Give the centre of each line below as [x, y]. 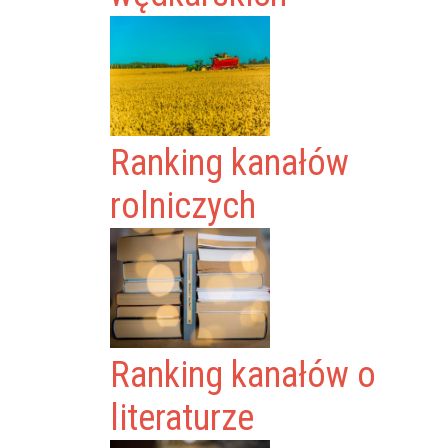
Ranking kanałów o [243, 375]
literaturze [182, 418]
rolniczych [183, 206]
